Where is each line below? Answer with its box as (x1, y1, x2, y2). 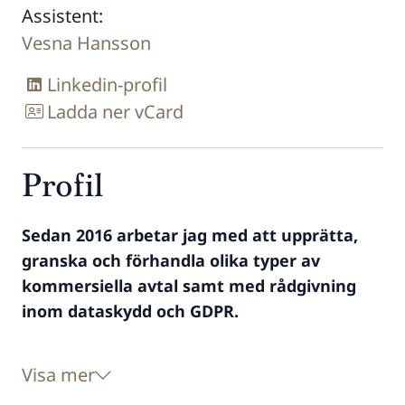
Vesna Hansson (22, 31, 151, 55)
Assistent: (22, 4, 103, 28)
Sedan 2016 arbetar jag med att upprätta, (22, 224, 358, 246)
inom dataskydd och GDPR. (22, 300, 248, 322)
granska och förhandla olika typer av (22, 250, 320, 271)
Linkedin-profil (47, 72, 167, 97)
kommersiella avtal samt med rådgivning (22, 275, 356, 297)
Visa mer (22, 363, 95, 387)
